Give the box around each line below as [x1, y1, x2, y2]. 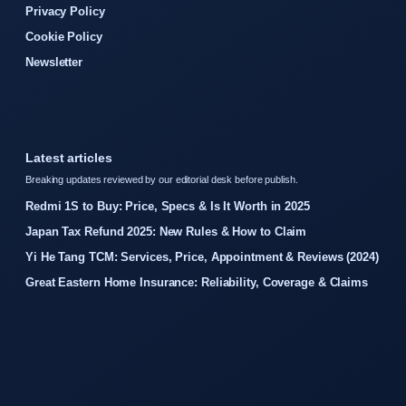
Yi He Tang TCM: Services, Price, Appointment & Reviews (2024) [25, 249, 379, 264]
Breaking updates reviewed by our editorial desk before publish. [25, 173, 298, 185]
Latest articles [25, 150, 112, 165]
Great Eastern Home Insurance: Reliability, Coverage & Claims [25, 275, 368, 289]
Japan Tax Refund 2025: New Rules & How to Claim [25, 224, 307, 238]
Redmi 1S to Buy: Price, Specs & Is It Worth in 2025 [25, 198, 310, 213]
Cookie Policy [25, 29, 102, 43]
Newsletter [25, 54, 82, 69]
